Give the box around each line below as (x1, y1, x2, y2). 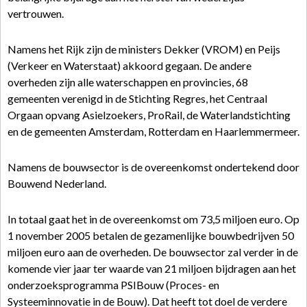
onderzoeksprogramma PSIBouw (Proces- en (8, 278, 219, 291)
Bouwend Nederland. (8, 177, 106, 190)
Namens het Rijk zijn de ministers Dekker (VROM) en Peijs (8, 42, 280, 56)
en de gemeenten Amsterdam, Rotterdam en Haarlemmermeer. (8, 125, 299, 138)
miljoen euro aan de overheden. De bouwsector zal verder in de (8, 245, 298, 258)
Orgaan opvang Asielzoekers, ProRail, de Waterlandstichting (8, 108, 291, 121)
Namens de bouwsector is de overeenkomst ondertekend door (8, 160, 299, 173)
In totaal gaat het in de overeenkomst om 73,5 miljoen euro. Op (8, 212, 299, 225)
